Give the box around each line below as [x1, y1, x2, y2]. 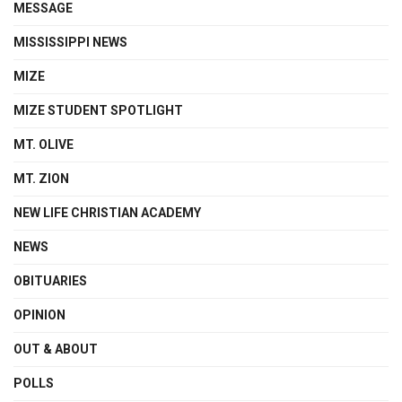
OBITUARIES [13, 273, 87, 288]
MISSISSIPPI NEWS [13, 34, 127, 49]
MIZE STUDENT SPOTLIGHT [13, 102, 183, 118]
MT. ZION [13, 170, 69, 186]
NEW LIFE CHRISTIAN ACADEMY [13, 205, 201, 220]
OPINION [13, 307, 66, 322]
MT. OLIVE [13, 136, 74, 152]
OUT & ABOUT [13, 341, 98, 356]
